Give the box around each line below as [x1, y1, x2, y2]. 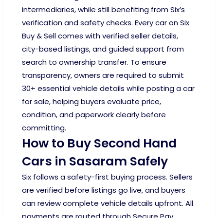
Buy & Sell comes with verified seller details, [22, 31, 178, 41]
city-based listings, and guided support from [22, 44, 184, 54]
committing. [22, 123, 66, 133]
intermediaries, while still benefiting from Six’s [22, 4, 185, 15]
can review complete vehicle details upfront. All [22, 198, 193, 209]
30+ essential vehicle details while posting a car [22, 83, 195, 94]
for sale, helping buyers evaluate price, [22, 96, 161, 107]
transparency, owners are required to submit [22, 70, 184, 81]
